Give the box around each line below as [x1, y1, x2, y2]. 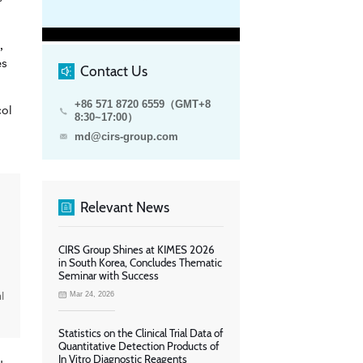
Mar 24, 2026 [70, 290, 115, 299]
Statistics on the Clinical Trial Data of [58, 327, 223, 340]
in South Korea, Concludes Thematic [58, 255, 222, 269]
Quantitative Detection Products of [58, 340, 219, 353]
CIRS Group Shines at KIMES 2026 [58, 242, 215, 256]
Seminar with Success [58, 268, 159, 282]
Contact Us [79, 62, 147, 80]
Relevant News [79, 199, 169, 216]
